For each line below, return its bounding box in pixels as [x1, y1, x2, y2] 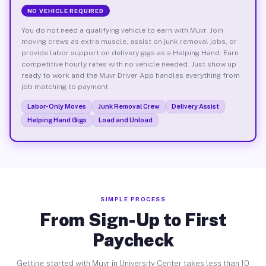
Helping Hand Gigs [27, 116, 87, 123]
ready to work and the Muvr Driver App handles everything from [21, 71, 240, 80]
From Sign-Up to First [39, 209, 227, 230]
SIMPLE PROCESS [100, 195, 166, 202]
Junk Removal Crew [97, 102, 160, 110]
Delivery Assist [171, 102, 219, 110]
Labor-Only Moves [27, 102, 86, 110]
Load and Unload [98, 116, 153, 123]
